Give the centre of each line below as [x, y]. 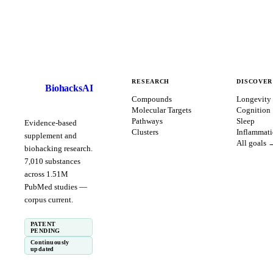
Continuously [50, 242]
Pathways [147, 121]
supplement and [51, 135]
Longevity [254, 99]
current [60, 199]
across [34, 174]
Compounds [152, 99]
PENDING [45, 230]
